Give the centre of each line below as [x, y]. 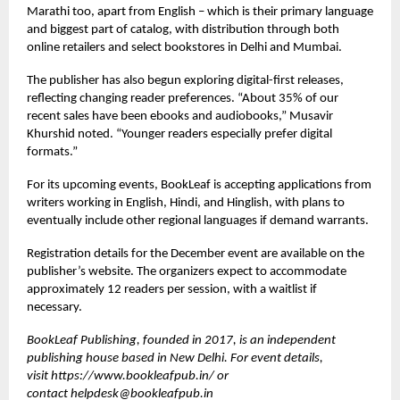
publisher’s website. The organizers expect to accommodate [187, 271]
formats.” [52, 152]
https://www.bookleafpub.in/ [133, 376]
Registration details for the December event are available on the [196, 254]
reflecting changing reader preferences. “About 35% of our [183, 98]
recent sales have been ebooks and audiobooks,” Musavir [180, 116]
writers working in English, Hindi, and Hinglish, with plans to [186, 203]
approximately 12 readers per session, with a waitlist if [172, 289]
